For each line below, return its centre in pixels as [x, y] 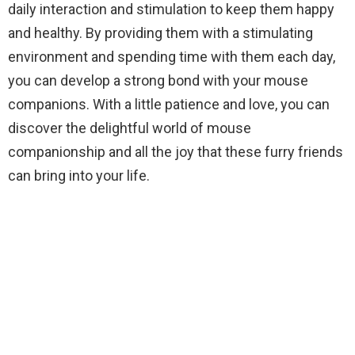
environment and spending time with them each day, [172, 57]
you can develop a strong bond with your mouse [158, 80]
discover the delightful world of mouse [130, 128]
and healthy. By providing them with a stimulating [160, 33]
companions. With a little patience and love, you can [169, 104]
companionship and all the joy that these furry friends [176, 152]
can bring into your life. [79, 176]
